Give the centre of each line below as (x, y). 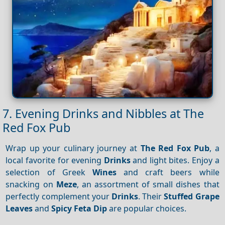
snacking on (31, 184)
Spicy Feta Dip (79, 208)
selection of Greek (49, 172)
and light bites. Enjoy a (175, 160)
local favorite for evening (55, 160)
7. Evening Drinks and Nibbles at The (103, 114)
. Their (151, 196)
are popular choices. (147, 208)
